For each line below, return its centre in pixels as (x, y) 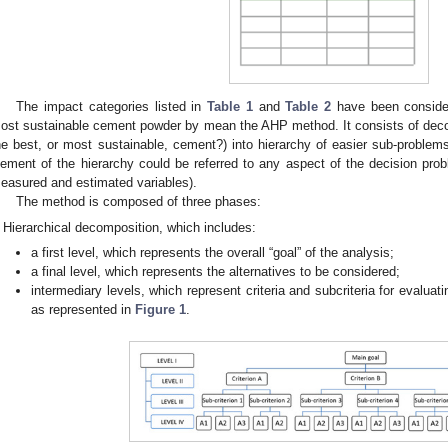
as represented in (83, 310)
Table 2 (308, 107)
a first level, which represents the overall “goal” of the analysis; (213, 253)
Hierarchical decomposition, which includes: (130, 227)
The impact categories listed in (112, 107)
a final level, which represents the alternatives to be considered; (216, 272)
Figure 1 (161, 310)
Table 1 (230, 107)
